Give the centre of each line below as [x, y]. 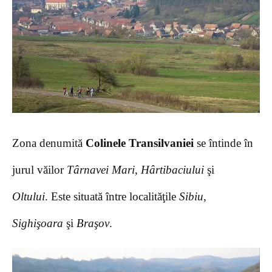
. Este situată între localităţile [112, 196]
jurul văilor [39, 169]
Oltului [29, 196]
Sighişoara [38, 223]
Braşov [93, 223]
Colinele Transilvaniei [140, 143]
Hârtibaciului [172, 169]
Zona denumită [49, 143]
